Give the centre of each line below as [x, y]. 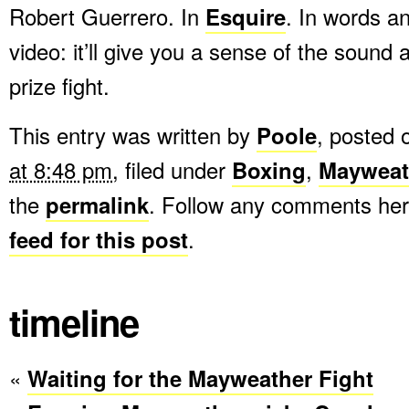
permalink [97, 204]
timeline [74, 322]
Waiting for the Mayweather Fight [200, 378]
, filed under [172, 170]
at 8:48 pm [61, 170]
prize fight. [59, 86]
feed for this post [99, 239]
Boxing [269, 170]
